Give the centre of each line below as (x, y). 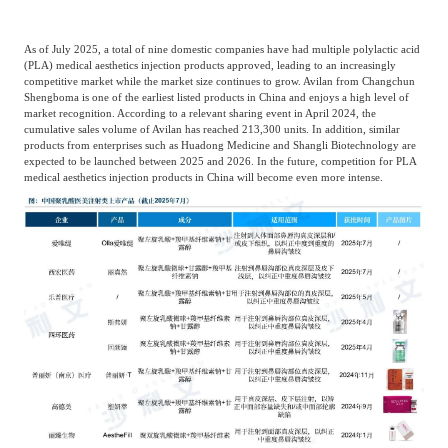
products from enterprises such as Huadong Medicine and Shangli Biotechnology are (219, 144)
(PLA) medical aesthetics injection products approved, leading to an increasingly (209, 64)
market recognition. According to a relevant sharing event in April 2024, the (199, 112)
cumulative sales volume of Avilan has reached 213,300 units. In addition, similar (211, 128)
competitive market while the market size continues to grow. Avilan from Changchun (219, 80)
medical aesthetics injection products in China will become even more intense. (203, 176)
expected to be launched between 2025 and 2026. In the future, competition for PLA (219, 160)
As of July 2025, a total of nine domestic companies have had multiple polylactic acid (221, 48)
